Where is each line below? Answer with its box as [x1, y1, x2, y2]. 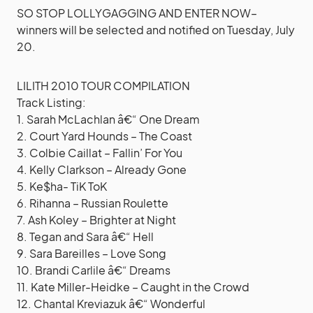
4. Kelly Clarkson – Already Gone [17, 161, 187, 177]
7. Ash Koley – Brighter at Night [17, 212, 176, 227]
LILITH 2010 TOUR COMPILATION [17, 78, 190, 93]
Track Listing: [17, 94, 86, 110]
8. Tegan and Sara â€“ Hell [17, 228, 154, 244]
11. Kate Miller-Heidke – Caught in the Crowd [17, 279, 249, 294]
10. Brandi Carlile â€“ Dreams [17, 262, 170, 277]
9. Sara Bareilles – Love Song [17, 245, 166, 261]
